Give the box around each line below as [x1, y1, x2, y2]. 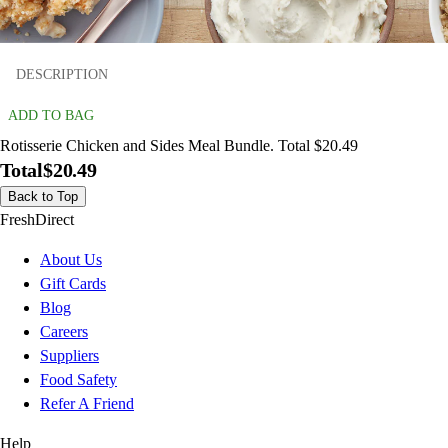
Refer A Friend [40, 395, 134, 413]
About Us [40, 251, 102, 269]
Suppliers [40, 347, 99, 365]
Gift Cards [40, 275, 106, 293]
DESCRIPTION [16, 66, 108, 82]
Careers [40, 323, 88, 341]
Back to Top [8, 189, 78, 205]
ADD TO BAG [8, 108, 94, 124]
